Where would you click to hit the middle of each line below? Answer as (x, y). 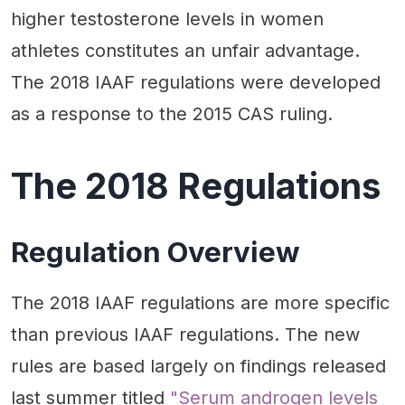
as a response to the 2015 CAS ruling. (172, 114)
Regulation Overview (155, 252)
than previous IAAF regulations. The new (185, 334)
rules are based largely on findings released (198, 366)
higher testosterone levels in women (167, 19)
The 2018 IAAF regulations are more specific (200, 302)
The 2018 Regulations (196, 186)
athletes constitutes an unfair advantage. (185, 51)
